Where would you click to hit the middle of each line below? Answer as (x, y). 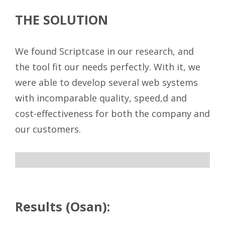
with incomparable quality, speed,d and (101, 98)
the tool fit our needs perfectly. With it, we (108, 67)
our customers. (48, 129)
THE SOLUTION (62, 20)
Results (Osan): (63, 207)
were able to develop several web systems (106, 83)
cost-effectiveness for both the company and (113, 114)
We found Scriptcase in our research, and (104, 51)
